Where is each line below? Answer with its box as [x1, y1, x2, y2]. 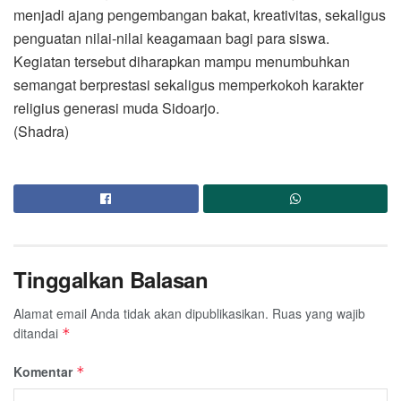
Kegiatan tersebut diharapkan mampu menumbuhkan [13, 50, 350, 72]
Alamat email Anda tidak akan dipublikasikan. [13, 303, 269, 322]
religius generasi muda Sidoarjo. [13, 97, 219, 118]
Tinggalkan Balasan [13, 263, 209, 294]
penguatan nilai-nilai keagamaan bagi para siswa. [13, 27, 329, 48]
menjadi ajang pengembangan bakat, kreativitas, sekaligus [13, 4, 386, 25]
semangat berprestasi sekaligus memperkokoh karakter [13, 73, 363, 95]
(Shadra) [13, 120, 69, 141]
